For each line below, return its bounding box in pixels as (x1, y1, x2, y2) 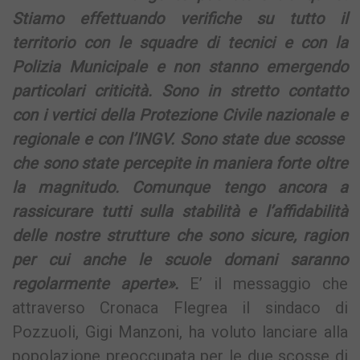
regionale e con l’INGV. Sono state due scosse (12, 129, 348, 149)
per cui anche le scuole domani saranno (12, 250, 348, 270)
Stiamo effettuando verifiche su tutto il (12, 9, 348, 29)
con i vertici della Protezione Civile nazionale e (12, 105, 348, 125)
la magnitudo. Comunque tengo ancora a (12, 178, 348, 198)
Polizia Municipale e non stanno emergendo (12, 57, 348, 77)
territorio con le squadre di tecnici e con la (12, 33, 348, 53)
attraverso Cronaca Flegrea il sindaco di (12, 298, 348, 318)
